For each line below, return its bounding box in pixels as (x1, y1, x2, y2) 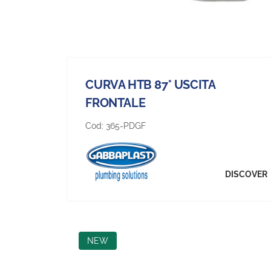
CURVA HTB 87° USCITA (85, 77, 215, 92)
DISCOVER (225, 169, 268, 180)
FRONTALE (85, 95, 146, 110)
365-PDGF (106, 120, 146, 131)
